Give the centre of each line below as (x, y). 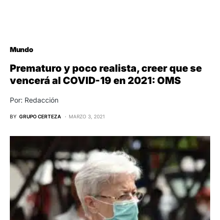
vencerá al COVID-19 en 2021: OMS (95, 81)
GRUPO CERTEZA (40, 117)
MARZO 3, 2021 (87, 117)
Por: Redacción (34, 100)
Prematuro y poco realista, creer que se (106, 69)
